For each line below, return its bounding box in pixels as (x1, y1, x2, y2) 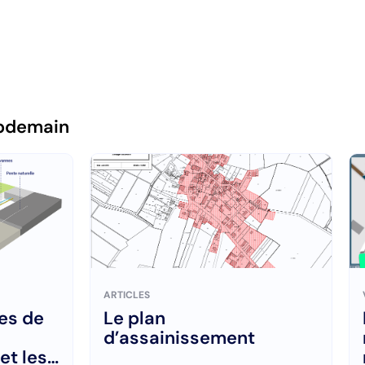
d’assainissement (103, 325, 255, 350)
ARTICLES (103, 288, 150, 301)
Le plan (103, 306, 165, 330)
